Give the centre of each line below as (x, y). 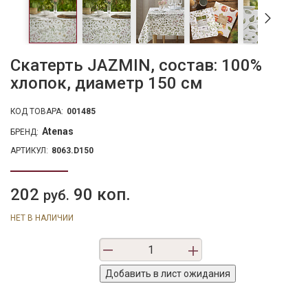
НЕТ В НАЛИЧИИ (42, 218)
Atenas (58, 131)
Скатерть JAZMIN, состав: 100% (136, 65)
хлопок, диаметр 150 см (107, 83)
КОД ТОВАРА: (37, 111)
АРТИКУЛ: (29, 150)
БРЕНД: (24, 132)
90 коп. (100, 194)
